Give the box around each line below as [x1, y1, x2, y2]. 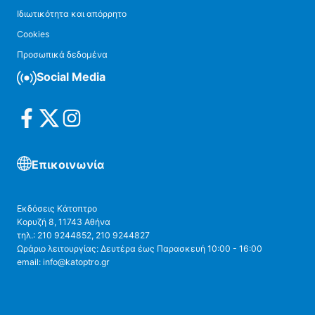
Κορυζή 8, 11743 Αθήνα [17, 217, 110, 227]
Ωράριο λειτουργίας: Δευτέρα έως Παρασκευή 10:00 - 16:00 [17, 243, 262, 254]
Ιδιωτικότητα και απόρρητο [17, 8, 127, 19]
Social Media [37, 70, 105, 84]
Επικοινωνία [32, 157, 104, 172]
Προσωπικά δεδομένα [17, 49, 108, 60]
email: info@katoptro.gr [17, 257, 110, 267]
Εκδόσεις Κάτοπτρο [17, 203, 97, 214]
